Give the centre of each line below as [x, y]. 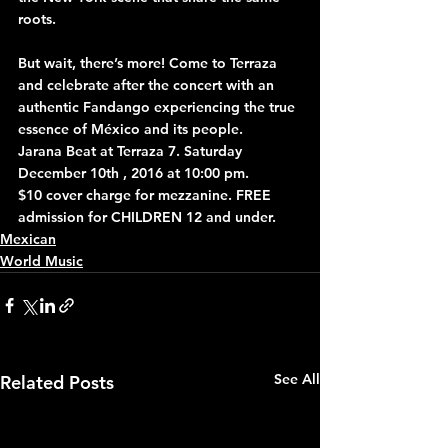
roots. [37, 18]
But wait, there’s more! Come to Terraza [149, 62]
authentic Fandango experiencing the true [158, 106]
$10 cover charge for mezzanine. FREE [146, 194]
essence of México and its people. [130, 128]
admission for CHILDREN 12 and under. [147, 216]
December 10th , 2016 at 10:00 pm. [133, 172]
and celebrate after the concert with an [148, 84]
